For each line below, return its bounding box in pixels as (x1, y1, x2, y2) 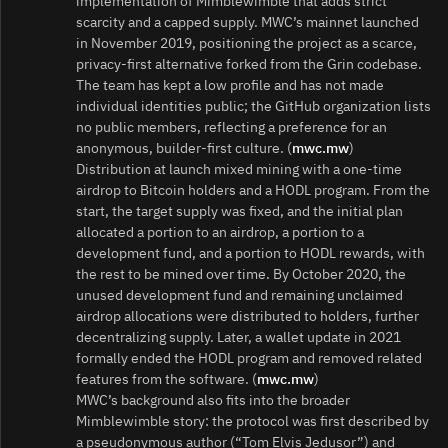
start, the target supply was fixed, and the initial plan (76, 201, 403, 220)
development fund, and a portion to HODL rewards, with (76, 243, 425, 262)
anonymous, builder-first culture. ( (76, 138, 292, 157)
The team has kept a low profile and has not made (76, 75, 384, 94)
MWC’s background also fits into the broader (76, 390, 350, 409)
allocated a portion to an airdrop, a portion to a (76, 222, 364, 241)
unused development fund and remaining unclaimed (76, 285, 403, 304)
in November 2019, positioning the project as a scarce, (76, 33, 417, 52)
